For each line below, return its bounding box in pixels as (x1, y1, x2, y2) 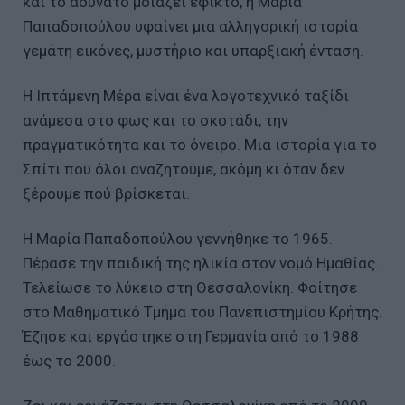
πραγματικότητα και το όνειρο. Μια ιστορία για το (23, 135, 377, 154)
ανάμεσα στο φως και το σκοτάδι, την (23, 110, 288, 129)
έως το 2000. (23, 351, 119, 370)
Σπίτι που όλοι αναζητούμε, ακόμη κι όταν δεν (23, 159, 344, 178)
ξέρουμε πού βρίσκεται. (23, 184, 190, 202)
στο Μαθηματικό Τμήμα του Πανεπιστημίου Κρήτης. (23, 302, 382, 321)
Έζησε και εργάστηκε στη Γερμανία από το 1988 (23, 326, 359, 345)
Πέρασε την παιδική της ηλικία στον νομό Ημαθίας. (23, 253, 379, 272)
